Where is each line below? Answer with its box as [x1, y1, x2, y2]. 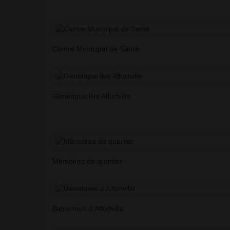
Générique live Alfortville [52, 92, 130, 101]
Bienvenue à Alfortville [52, 204, 124, 213]
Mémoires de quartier [52, 157, 122, 166]
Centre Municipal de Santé [52, 45, 139, 53]
